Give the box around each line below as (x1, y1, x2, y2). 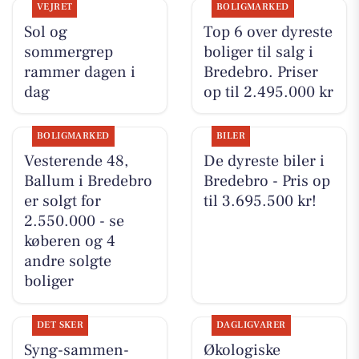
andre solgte (23, 250, 111, 272)
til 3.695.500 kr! (203, 190, 317, 212)
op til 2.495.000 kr (203, 81, 333, 103)
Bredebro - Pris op (203, 170, 330, 192)
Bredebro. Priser (203, 61, 318, 83)
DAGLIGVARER (216, 319, 286, 332)
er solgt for (23, 190, 101, 212)
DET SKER (36, 319, 84, 332)
